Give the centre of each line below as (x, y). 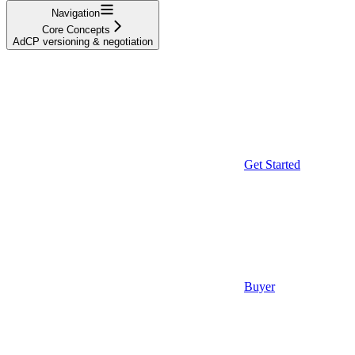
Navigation (76, 13)
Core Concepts (76, 29)
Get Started (272, 164)
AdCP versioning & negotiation (83, 41)
